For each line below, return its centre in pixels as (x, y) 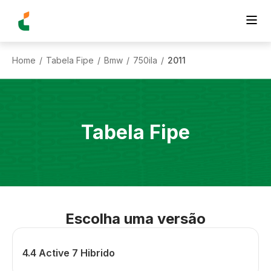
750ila (145, 60)
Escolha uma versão (135, 219)
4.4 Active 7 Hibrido (69, 253)
